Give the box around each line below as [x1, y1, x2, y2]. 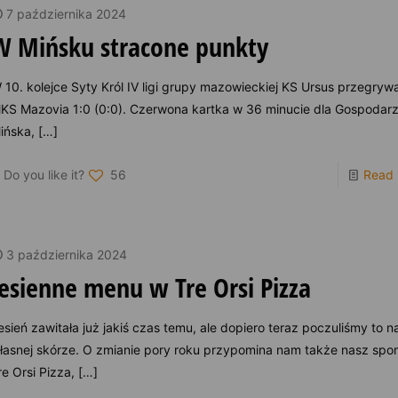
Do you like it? [4, 166, 85, 182]
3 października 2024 [6, 246, 128, 262]
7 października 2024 [6, 5, 127, 21]
